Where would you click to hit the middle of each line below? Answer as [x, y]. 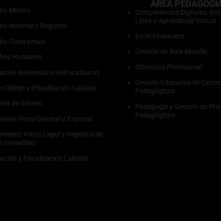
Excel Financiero [160, 36]
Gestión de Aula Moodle [171, 52]
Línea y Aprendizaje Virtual [176, 20]
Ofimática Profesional [168, 67]
